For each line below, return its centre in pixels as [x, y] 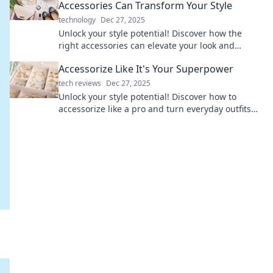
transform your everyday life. [118, 58]
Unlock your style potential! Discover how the [150, 33]
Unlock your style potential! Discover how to [147, 97]
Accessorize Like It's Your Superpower [146, 69]
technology [77, 20]
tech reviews [80, 83]
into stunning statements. [112, 121]
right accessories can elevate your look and [147, 45]
